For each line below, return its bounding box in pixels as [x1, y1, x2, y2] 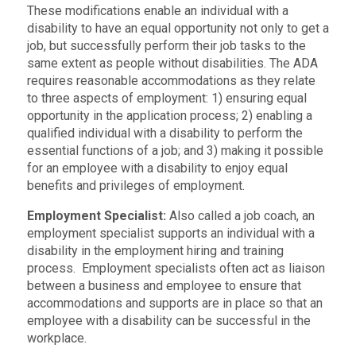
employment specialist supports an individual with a [26, 225, 315, 241]
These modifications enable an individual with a [26, 2, 288, 18]
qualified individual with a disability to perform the [26, 125, 303, 141]
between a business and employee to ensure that [26, 277, 301, 293]
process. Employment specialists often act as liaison [26, 260, 325, 276]
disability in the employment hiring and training [26, 242, 284, 258]
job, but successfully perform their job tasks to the [26, 37, 306, 53]
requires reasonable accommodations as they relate [26, 72, 315, 88]
